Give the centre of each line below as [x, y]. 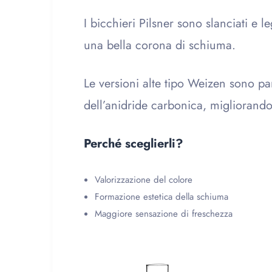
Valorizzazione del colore [144, 180]
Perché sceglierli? [134, 144]
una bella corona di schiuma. [160, 46]
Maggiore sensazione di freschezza [164, 214]
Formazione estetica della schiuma [161, 197]
